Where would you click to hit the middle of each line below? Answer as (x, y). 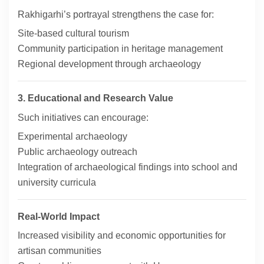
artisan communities (60, 251)
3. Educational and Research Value (95, 98)
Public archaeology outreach (77, 152)
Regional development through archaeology (109, 64)
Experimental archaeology (72, 137)
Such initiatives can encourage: (83, 118)
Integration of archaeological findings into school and (128, 167)
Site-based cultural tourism (73, 34)
